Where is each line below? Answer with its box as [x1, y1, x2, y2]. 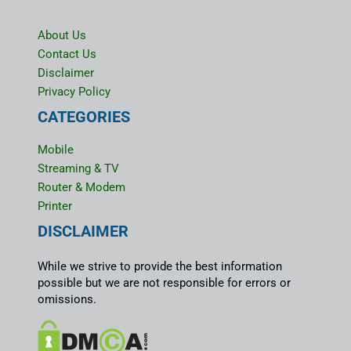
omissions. [38, 292, 96, 307]
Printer [38, 198, 72, 213]
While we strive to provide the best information [38, 259, 282, 274]
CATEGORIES [38, 107, 130, 127]
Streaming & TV [38, 161, 119, 175]
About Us [38, 27, 86, 42]
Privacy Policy [38, 84, 110, 99]
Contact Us [38, 46, 96, 61]
